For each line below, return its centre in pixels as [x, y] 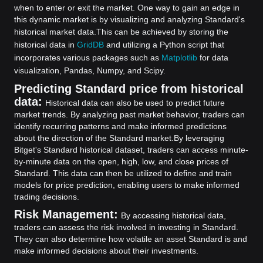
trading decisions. [47, 197]
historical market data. [55, 32]
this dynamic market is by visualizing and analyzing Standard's [129, 19]
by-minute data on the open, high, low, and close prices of [121, 161]
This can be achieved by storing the [162, 32]
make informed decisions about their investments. [106, 251]
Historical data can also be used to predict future [135, 103]
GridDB [90, 45]
